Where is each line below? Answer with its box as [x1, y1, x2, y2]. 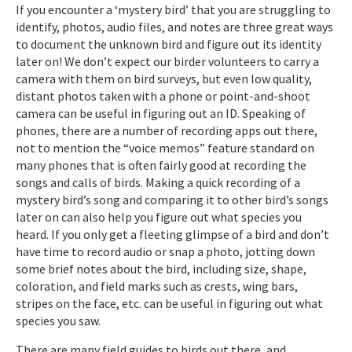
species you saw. [16, 312, 103, 328]
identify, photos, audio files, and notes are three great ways [16, 18, 333, 35]
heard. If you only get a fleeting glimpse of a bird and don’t [16, 225, 329, 242]
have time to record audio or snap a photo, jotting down [16, 243, 315, 259]
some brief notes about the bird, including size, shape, [16, 260, 306, 277]
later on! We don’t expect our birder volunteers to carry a [16, 53, 319, 69]
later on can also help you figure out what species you [16, 208, 302, 225]
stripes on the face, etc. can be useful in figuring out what [16, 295, 323, 311]
